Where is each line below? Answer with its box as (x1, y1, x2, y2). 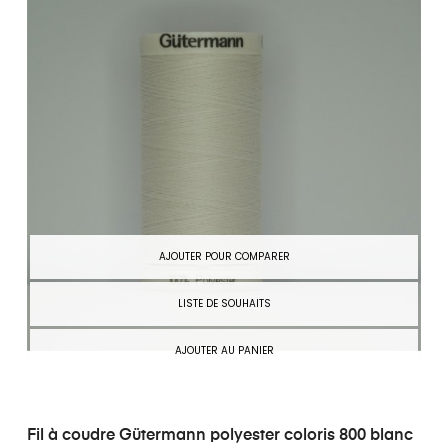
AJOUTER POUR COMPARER (158, 249, 290, 265)
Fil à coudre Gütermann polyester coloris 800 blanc (27, 428, 413, 445)
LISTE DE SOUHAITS (177, 296, 271, 312)
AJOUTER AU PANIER (174, 343, 274, 359)
